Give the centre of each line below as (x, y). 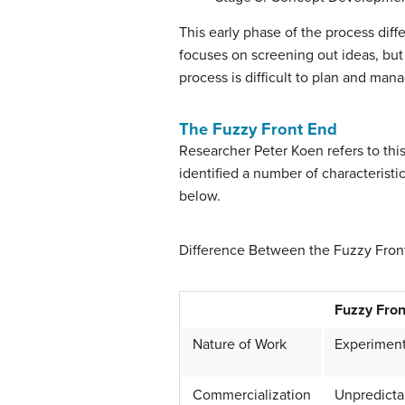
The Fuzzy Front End (258, 129)
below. (200, 196)
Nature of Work (240, 345)
